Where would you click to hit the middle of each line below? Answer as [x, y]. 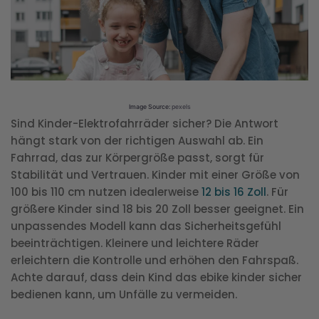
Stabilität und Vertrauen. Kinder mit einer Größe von [155, 174]
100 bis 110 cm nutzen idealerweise [106, 192]
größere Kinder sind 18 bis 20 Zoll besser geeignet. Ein [157, 209]
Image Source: [150, 106]
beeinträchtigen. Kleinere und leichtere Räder [135, 243]
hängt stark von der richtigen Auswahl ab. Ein [137, 140]
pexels [181, 106]
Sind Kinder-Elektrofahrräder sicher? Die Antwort [145, 123]
